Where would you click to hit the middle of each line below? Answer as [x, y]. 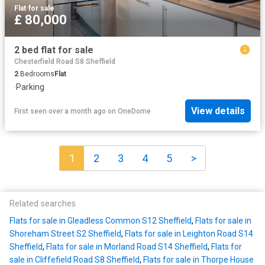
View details [218, 111]
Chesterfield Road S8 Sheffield [65, 61]
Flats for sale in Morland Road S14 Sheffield [127, 247]
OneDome [134, 111]
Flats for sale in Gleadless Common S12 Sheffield [101, 221]
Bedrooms [36, 74]
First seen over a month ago [60, 111]
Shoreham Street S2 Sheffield [65, 234]
